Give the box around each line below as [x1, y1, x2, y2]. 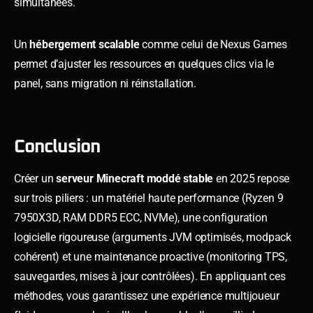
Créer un [14, 171, 57, 185]
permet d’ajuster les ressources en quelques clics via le [14, 57, 274, 71]
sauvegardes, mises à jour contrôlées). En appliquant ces [14, 269, 286, 283]
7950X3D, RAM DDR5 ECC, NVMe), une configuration [14, 210, 268, 224]
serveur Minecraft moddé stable [56, 171, 214, 185]
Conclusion [14, 137, 100, 156]
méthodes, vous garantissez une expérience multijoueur [14, 289, 279, 303]
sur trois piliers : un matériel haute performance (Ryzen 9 [14, 191, 284, 205]
